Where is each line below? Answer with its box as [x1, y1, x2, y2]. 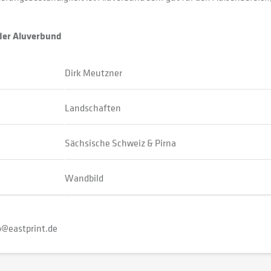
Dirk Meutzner [65, 66, 122, 79]
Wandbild [65, 171, 103, 184]
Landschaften [65, 101, 121, 114]
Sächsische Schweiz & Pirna [65, 136, 176, 149]
